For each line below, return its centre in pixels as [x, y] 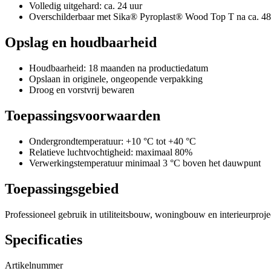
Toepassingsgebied [62, 188]
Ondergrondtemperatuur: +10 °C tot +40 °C [113, 141]
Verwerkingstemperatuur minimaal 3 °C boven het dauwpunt [145, 163]
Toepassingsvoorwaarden [83, 115]
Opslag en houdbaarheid [81, 43]
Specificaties [44, 240]
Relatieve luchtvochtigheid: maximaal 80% [111, 152]
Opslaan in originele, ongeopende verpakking [116, 79]
